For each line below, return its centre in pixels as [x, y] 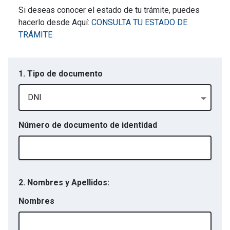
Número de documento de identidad [88, 125]
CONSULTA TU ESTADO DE [139, 22]
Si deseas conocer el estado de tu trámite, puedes [109, 10]
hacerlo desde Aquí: [55, 22]
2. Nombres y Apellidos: [64, 183]
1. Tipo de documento [61, 74]
